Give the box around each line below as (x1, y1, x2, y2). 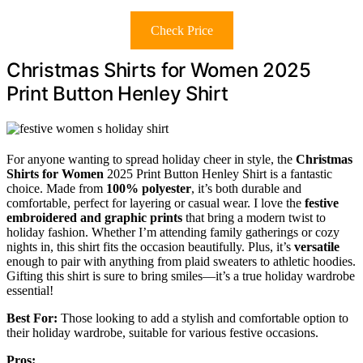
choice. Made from (6, 181, 106, 196)
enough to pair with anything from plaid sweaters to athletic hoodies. (6, 254, 356, 269)
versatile (294, 240, 340, 254)
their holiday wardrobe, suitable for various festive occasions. (6, 326, 318, 340)
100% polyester (106, 181, 191, 196)
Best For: (6, 311, 58, 326)
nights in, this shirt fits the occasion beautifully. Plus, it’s (6, 240, 294, 254)
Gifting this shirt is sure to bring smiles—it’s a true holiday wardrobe (6, 269, 355, 284)
